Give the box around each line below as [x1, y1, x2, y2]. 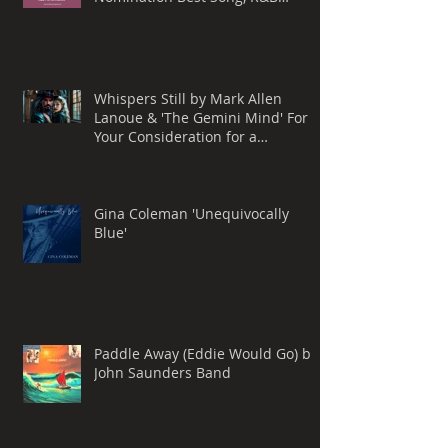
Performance [94, 5, 180, 25]
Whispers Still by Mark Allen [94, 88, 282, 108]
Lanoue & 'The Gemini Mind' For [94, 107, 287, 127]
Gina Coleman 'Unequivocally [94, 203, 289, 223]
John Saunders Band [94, 362, 231, 382]
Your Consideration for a [94, 126, 257, 146]
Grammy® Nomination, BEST [94, 145, 286, 165]
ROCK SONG [94, 164, 176, 184]
